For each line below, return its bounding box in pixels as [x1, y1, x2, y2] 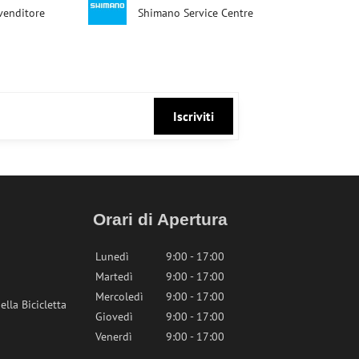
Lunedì [95, 248, 130, 264]
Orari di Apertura [93, 209, 228, 228]
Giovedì [95, 309, 134, 324]
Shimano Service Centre [138, 5, 254, 20]
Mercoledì [95, 288, 144, 304]
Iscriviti [172, 107, 214, 124]
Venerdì [95, 329, 133, 344]
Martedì [95, 268, 134, 284]
